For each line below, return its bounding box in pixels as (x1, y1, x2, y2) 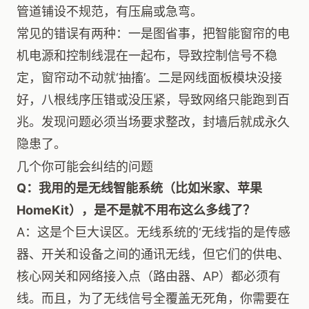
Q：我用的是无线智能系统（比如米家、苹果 (17, 181, 262, 195)
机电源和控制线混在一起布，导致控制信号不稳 (17, 48, 277, 63)
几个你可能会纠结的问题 (17, 158, 153, 175)
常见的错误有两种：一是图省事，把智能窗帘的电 (17, 26, 290, 41)
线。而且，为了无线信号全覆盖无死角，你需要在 (17, 291, 290, 306)
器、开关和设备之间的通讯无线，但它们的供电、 (17, 247, 290, 261)
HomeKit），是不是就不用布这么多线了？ (17, 203, 255, 217)
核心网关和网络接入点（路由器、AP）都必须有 (17, 269, 281, 283)
